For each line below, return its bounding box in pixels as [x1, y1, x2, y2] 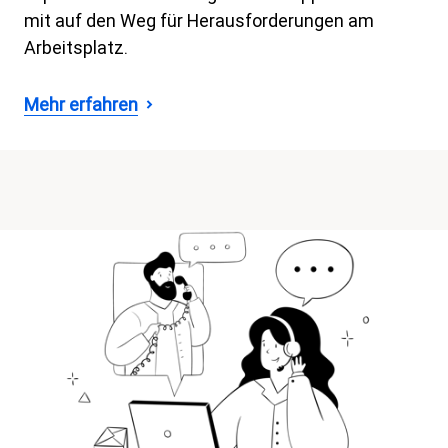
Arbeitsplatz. [24, 36, 128, 58]
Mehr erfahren [24, 93, 138, 115]
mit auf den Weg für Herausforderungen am [24, 9, 374, 31]
